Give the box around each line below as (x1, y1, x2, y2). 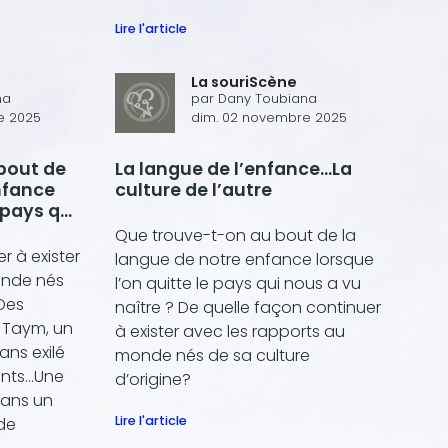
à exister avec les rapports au (115, 320, 345, 344)
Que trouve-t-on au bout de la (115, 224, 356, 248)
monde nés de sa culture (115, 344, 310, 368)
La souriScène (191, 71, 297, 92)
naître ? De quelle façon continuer (115, 296, 381, 320)
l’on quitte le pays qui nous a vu (115, 272, 361, 296)
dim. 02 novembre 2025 (191, 108, 347, 126)
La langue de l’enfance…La (115, 156, 352, 181)
